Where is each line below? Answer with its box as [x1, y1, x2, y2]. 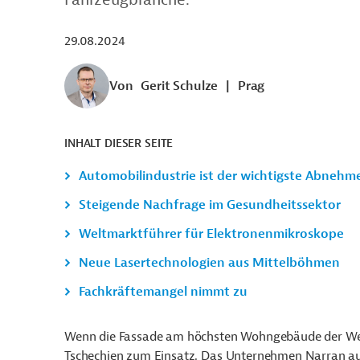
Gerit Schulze [141, 78, 219, 94]
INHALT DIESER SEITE [64, 137, 174, 150]
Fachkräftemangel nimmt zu [79, 284, 247, 300]
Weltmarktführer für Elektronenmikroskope [79, 226, 344, 242]
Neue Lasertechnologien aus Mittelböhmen [79, 255, 340, 271]
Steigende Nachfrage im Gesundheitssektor [79, 197, 341, 213]
